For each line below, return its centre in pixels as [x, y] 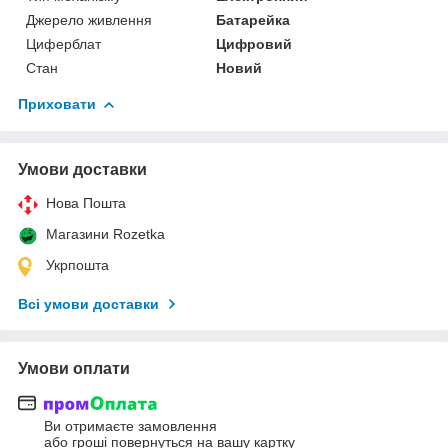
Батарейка [253, 19]
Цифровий [254, 43]
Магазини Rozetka [105, 233]
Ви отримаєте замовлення [130, 425]
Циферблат [63, 43]
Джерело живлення [89, 19]
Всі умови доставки [88, 303]
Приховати [57, 103]
